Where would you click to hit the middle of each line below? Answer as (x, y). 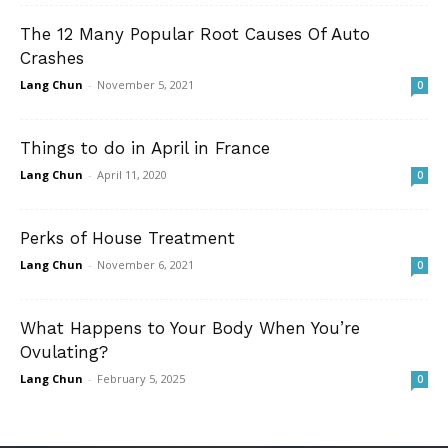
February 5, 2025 (141, 379)
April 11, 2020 (132, 175)
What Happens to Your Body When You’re (190, 328)
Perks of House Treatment (127, 238)
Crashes (52, 58)
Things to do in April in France (148, 148)
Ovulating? (64, 352)
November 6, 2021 (145, 265)
